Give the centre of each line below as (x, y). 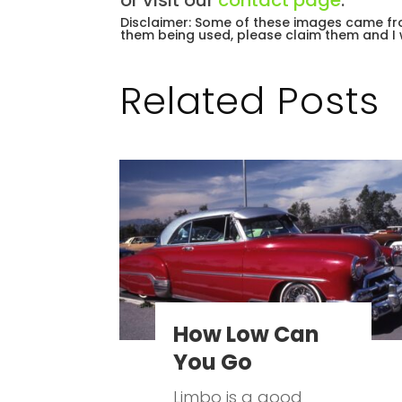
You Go (213, 363)
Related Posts (250, 100)
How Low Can (247, 335)
